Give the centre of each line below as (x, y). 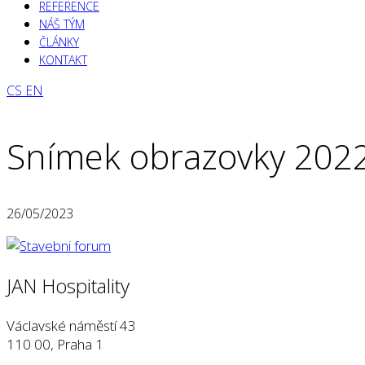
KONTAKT (63, 60)
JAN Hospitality (68, 285)
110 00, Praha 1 (55, 344)
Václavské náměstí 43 (71, 325)
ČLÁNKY (59, 42)
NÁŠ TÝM (62, 24)
